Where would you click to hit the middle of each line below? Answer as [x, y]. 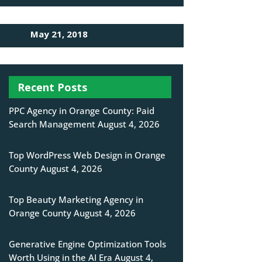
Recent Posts [52, 87]
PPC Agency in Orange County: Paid [81, 111]
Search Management [52, 124]
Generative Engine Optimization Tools [87, 244]
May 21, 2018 [59, 34]
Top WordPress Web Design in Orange [87, 155]
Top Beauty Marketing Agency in [76, 200]
